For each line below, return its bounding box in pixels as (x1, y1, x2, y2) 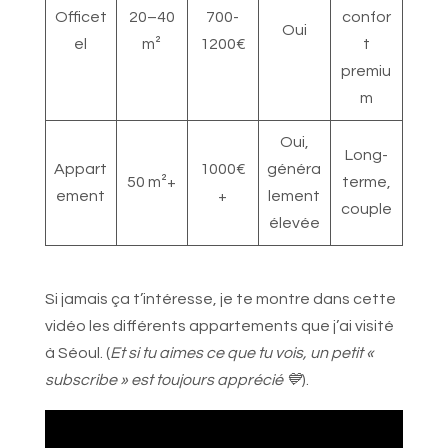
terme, (341, 174, 391, 191)
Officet (54, 9, 107, 26)
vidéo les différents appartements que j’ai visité (44, 318, 394, 335)
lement (268, 188, 321, 205)
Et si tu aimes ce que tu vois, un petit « (109, 345, 374, 362)
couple (340, 201, 392, 218)
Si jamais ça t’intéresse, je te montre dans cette (44, 291, 396, 308)
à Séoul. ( (44, 345, 110, 362)
